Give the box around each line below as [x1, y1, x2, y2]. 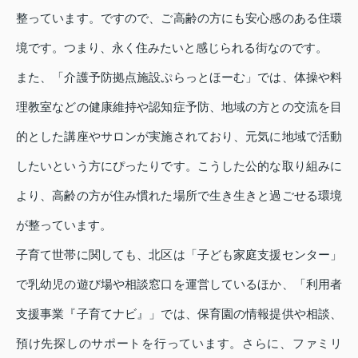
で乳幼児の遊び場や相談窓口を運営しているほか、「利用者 [16, 276, 342, 291]
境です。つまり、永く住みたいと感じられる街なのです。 [16, 40, 328, 54]
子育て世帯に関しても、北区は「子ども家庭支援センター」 [16, 247, 342, 261]
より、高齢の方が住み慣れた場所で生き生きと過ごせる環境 [16, 188, 342, 202]
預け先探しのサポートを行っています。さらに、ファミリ [16, 336, 342, 350]
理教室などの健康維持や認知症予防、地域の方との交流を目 [16, 99, 342, 113]
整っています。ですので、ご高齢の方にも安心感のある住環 [16, 10, 342, 25]
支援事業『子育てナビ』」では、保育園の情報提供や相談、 [16, 306, 342, 320]
